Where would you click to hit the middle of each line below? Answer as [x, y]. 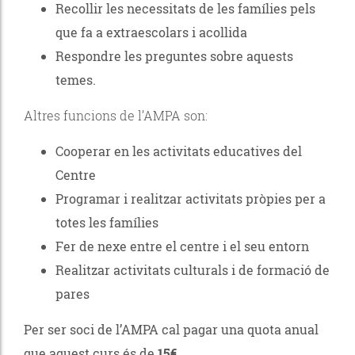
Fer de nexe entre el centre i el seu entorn [182, 246]
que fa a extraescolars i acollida [151, 32]
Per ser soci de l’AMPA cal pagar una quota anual [171, 329]
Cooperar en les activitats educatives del [179, 151]
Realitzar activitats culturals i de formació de [193, 269]
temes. [76, 79]
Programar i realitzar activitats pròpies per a [191, 198]
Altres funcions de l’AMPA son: [116, 115]
